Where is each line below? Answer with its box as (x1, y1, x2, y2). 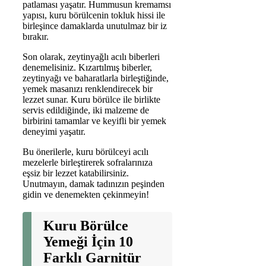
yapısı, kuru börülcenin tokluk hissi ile (23, 9, 165, 20)
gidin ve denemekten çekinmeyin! (23, 189, 149, 199)
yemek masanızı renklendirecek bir (23, 83, 153, 94)
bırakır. (23, 31, 49, 42)
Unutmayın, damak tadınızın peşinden (23, 178, 164, 189)
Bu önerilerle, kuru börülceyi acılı (23, 146, 148, 157)
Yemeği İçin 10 (43, 233, 133, 249)
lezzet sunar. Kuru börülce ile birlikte (23, 94, 160, 104)
